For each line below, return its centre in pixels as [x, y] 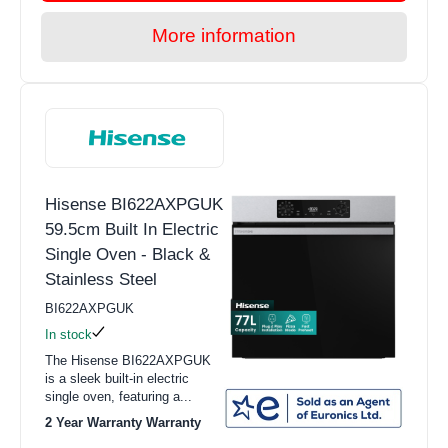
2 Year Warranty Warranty [123, 422]
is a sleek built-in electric [117, 378]
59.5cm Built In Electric [132, 229]
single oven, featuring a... [118, 396]
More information [224, 35]
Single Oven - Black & [127, 254]
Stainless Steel [101, 279]
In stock [68, 334]
